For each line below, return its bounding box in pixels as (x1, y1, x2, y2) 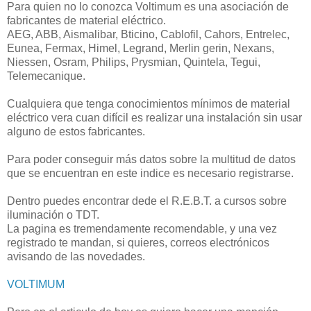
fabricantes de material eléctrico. (7, 14, 166, 26)
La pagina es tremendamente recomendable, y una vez (7, 222, 277, 235)
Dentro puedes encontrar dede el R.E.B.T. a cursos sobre (7, 194, 287, 207)
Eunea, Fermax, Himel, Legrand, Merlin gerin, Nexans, (7, 42, 274, 54)
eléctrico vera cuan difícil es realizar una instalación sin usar (7, 111, 302, 124)
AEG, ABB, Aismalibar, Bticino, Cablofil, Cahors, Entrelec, (7, 28, 289, 40)
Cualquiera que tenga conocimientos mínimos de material (7, 97, 290, 110)
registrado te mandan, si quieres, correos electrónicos (7, 236, 269, 249)
